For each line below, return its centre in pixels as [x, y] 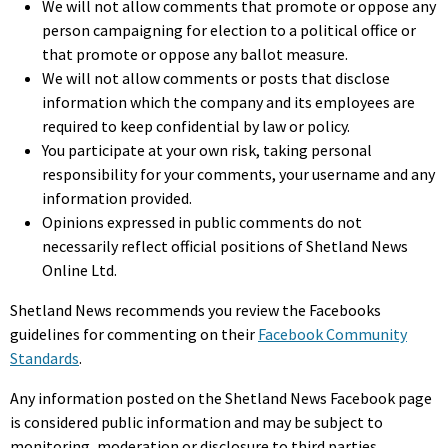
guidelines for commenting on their [134, 334]
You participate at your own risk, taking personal [207, 150]
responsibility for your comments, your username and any [238, 174]
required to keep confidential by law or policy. [196, 126]
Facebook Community [332, 334]
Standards [44, 358]
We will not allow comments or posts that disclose [216, 78]
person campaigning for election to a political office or [229, 30]
